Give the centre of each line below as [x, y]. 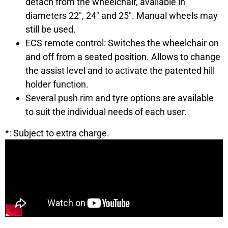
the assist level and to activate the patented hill [120, 70]
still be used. [51, 29]
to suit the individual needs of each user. [106, 111]
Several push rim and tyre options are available [120, 98]
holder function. [57, 84]
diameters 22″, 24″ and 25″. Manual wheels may [122, 15]
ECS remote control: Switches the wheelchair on [122, 43]
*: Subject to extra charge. [57, 133]
